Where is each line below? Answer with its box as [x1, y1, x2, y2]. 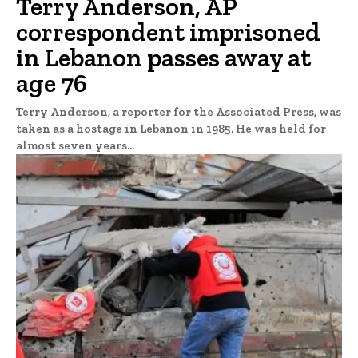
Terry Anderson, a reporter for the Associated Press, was [16, 105, 341, 119]
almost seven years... [16, 138, 134, 153]
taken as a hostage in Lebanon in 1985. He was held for [16, 121, 326, 136]
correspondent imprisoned [16, 17, 320, 47]
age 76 [16, 68, 87, 98]
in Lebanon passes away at [16, 42, 311, 73]
